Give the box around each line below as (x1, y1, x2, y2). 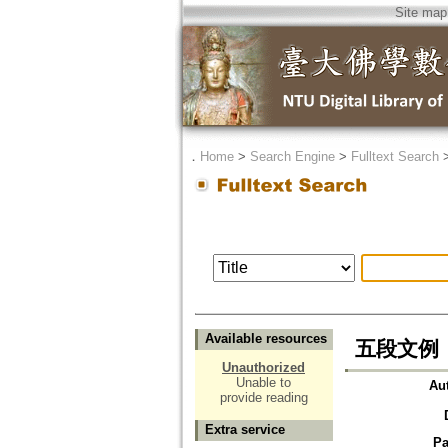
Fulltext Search (350, 149, 439, 164)
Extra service (204, 422, 285, 438)
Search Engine (249, 149, 335, 164)
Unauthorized (222, 360, 305, 376)
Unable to (236, 375, 291, 391)
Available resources (204, 331, 327, 347)
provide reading (219, 390, 308, 406)
